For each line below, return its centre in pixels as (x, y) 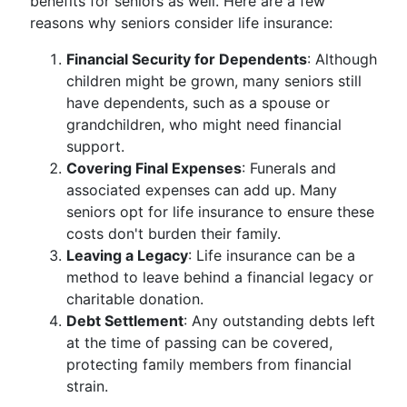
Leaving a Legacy (127, 255)
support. (95, 146)
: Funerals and (289, 168)
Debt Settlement (125, 321)
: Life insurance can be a (272, 255)
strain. (87, 386)
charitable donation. (135, 299)
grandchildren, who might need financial (204, 124)
